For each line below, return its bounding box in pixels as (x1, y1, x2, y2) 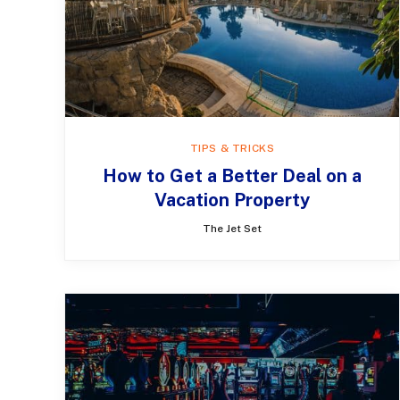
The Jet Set (203, 222, 262, 236)
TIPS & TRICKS (189, 142, 275, 155)
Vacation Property (154, 189, 310, 212)
